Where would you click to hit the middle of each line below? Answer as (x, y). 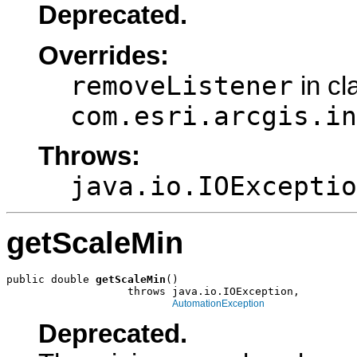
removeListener (182, 86)
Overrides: (104, 55)
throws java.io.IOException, (153, 291)
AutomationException (218, 303)
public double (51, 279)
